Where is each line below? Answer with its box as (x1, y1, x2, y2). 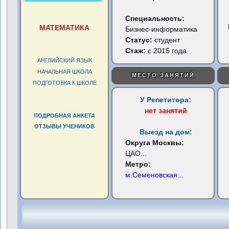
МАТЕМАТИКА (39, 24, 90, 32)
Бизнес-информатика (125, 25, 198, 33)
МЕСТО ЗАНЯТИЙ (131, 72, 195, 78)
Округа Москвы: (125, 139, 185, 147)
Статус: (125, 36, 155, 44)
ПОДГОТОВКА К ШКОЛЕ (32, 80, 97, 86)
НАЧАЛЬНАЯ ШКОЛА (37, 68, 92, 75)
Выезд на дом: (139, 128, 192, 136)
